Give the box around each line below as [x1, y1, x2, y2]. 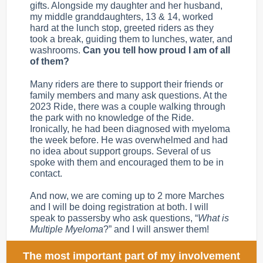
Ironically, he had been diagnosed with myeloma [30, 124, 230, 134]
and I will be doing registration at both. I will [30, 202, 208, 212]
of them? [30, 56, 72, 66]
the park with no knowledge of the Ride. [30, 113, 194, 123]
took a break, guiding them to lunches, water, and [30, 34, 232, 44]
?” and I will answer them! [103, 224, 211, 234]
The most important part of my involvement [23, 250, 240, 262]
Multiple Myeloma [30, 224, 103, 234]
